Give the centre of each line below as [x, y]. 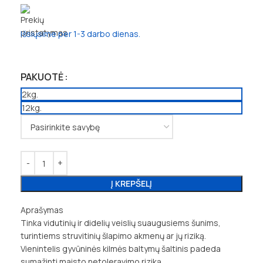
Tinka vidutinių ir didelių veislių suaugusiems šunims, [121, 223]
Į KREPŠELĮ [131, 184]
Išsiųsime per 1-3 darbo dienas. [80, 34]
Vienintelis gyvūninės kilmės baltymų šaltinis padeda [121, 249]
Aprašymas [42, 210]
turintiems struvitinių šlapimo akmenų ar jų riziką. [113, 236]
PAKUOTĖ [42, 77]
